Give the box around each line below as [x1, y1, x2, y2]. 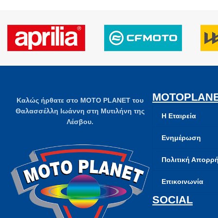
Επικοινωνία [162, 177, 203, 185]
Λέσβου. [66, 118, 93, 126]
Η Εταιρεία [162, 111, 196, 120]
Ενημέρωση [162, 133, 201, 142]
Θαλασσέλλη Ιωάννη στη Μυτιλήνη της [15, 107, 145, 115]
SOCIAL [152, 194, 193, 206]
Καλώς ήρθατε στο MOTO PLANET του [16, 96, 144, 104]
